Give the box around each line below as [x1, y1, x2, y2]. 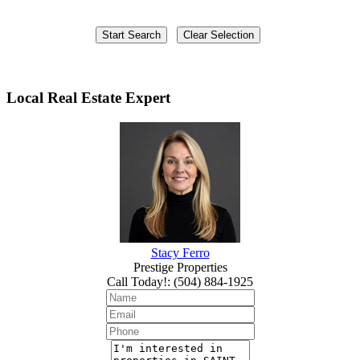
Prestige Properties [133, 260, 227, 275]
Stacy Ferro [150, 246, 210, 260]
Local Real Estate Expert [6, 89, 170, 107]
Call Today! [107, 275, 167, 289]
